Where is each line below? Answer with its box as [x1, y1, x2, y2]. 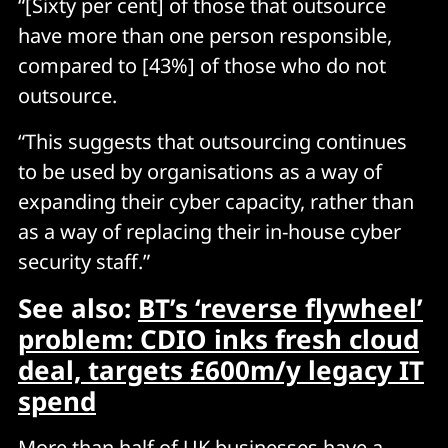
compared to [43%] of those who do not [18, 51, 386, 79]
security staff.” [18, 247, 150, 275]
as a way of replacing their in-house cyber [18, 217, 401, 245]
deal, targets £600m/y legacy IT [18, 351, 424, 388]
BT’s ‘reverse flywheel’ [138, 289, 423, 326]
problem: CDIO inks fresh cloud [18, 320, 419, 357]
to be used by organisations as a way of [18, 157, 382, 185]
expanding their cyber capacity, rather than [18, 187, 414, 215]
